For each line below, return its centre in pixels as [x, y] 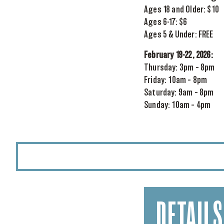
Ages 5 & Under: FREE [179, 35]
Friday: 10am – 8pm [176, 80]
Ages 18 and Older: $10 [181, 10]
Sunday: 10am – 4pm [177, 105]
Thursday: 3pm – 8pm [179, 68]
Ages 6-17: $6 [166, 22]
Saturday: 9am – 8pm [179, 93]
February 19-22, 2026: [178, 55]
